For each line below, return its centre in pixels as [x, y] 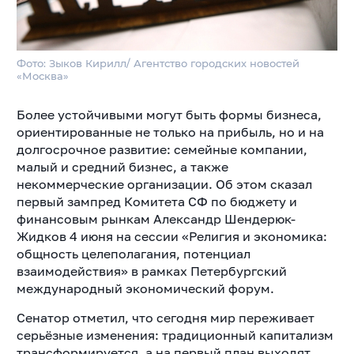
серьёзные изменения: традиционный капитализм [175, 335]
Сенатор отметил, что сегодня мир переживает [165, 317]
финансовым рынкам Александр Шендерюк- [156, 218]
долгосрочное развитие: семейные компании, [162, 149]
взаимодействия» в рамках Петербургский [151, 271]
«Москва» [42, 75]
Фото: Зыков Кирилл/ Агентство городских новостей [158, 63]
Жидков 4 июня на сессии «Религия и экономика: [171, 236]
